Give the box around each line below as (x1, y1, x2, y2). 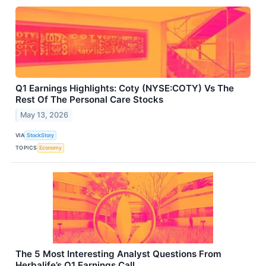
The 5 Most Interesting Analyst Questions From (15, 248, 221, 259)
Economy (39, 144, 62, 151)
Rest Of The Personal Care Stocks (15, 93, 163, 105)
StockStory (27, 132, 55, 139)
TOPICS (15, 144, 37, 151)
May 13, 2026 (20, 110, 69, 119)
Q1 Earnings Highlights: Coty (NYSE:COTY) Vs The (15, 82, 234, 94)
